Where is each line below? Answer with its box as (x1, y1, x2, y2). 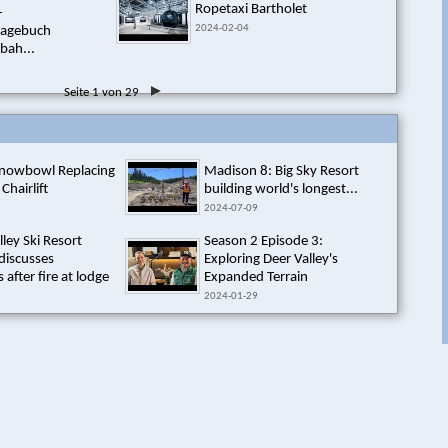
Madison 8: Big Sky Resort (204, 164, 359, 179)
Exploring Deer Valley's (204, 252, 338, 267)
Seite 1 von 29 (51, 86, 151, 99)
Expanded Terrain (204, 270, 308, 285)
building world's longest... (204, 182, 358, 197)
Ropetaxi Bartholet (195, 2, 307, 17)
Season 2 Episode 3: (204, 234, 323, 249)
